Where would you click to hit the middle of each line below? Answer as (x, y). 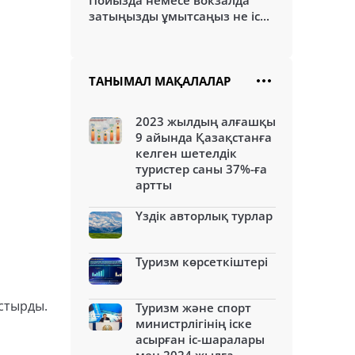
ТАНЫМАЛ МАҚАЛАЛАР (160, 81)
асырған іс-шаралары (200, 339)
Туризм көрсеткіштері (202, 261)
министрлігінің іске (194, 323)
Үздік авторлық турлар (204, 216)
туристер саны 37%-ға (201, 169)
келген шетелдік (186, 153)
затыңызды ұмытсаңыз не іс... (179, 16)
